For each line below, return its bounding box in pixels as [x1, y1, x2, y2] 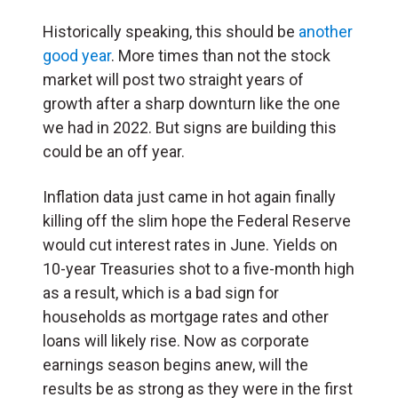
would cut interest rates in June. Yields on [43, 235, 338, 254]
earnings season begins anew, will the [43, 354, 308, 374]
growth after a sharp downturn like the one [43, 93, 340, 113]
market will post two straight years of [43, 69, 304, 89]
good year [43, 45, 111, 65]
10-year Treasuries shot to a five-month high [43, 259, 354, 278]
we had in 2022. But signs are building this [43, 117, 337, 137]
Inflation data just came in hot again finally [43, 187, 336, 206]
